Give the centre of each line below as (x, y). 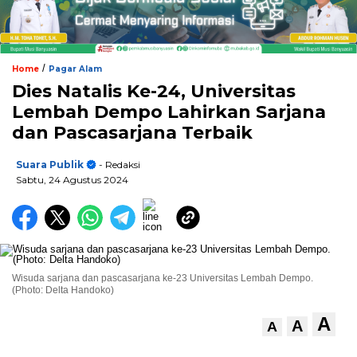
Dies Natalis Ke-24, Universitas (154, 92)
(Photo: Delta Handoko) (63, 290)
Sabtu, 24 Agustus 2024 (72, 180)
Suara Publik (50, 165)
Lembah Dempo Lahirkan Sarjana (169, 112)
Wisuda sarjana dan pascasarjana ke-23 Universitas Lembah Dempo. (163, 279)
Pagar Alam (75, 69)
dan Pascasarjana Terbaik (132, 133)
